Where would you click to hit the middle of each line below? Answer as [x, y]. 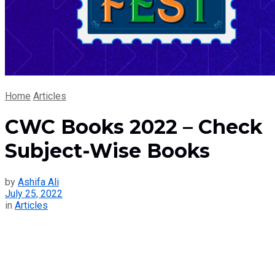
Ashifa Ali [38, 182]
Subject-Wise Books [107, 151]
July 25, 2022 [34, 193]
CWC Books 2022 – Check [134, 127]
